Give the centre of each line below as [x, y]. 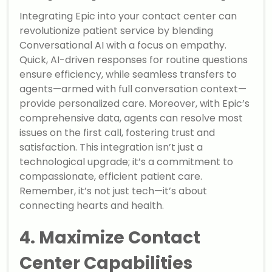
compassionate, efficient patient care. [111, 177]
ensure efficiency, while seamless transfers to [128, 75]
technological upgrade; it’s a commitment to [127, 162]
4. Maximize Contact [110, 238]
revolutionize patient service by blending [117, 31]
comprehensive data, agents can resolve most [131, 118]
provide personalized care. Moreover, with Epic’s [135, 104]
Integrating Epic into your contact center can [128, 16]
